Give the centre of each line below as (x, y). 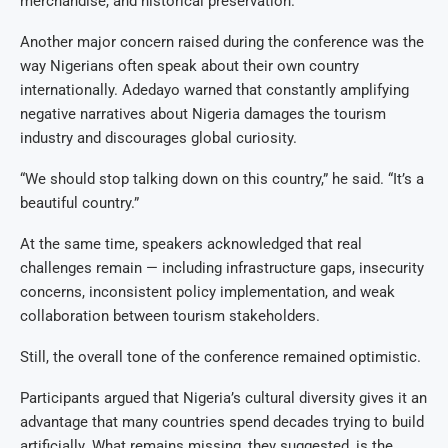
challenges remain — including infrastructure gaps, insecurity (222, 268)
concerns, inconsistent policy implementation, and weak (207, 292)
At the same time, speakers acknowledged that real (191, 244)
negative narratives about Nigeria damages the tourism (203, 114)
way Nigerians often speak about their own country (189, 66)
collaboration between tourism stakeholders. (170, 316)
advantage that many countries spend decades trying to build (222, 422)
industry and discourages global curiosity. (158, 138)
